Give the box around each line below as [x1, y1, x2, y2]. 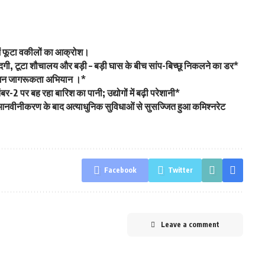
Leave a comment [160, 220, 219, 229]
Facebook [104, 166, 137, 174]
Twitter [167, 166, 193, 174]
